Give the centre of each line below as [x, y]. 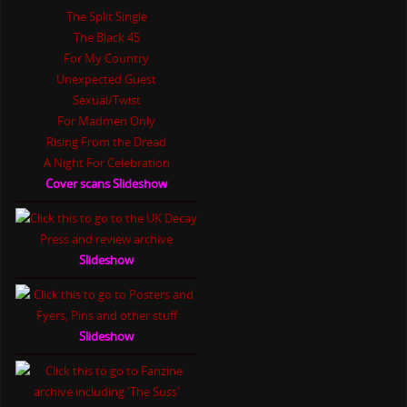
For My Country [107, 59]
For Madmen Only [107, 121]
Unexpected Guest [107, 79]
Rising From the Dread [107, 142]
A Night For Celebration [106, 163]
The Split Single [106, 17]
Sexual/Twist [106, 100]
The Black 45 [106, 38]
